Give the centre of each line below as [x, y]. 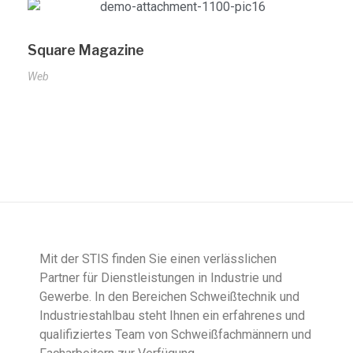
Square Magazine [86, 50]
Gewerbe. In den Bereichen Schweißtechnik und [169, 297]
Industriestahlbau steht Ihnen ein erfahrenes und [172, 316]
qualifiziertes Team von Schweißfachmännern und [175, 334]
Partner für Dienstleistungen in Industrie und [161, 278]
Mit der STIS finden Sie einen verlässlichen [158, 259]
